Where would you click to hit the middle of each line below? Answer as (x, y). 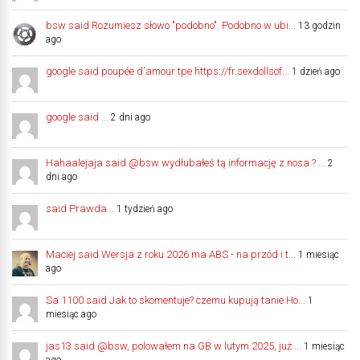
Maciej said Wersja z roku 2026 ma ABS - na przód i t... (171, 254)
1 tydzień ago (145, 209)
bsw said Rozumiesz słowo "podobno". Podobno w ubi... (171, 25)
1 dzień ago (316, 71)
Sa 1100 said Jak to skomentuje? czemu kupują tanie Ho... (176, 300)
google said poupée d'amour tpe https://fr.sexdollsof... (168, 71)
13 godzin (319, 25)
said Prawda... (80, 208)
